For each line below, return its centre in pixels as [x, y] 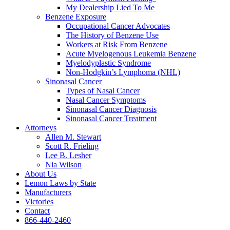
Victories [39, 202]
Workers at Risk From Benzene [117, 44]
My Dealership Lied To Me [110, 7]
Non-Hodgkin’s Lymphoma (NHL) [123, 72]
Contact [37, 211]
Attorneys [41, 128]
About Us [41, 174]
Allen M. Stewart [73, 137]
